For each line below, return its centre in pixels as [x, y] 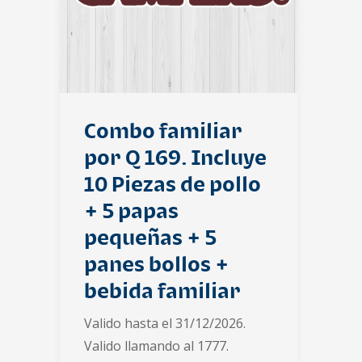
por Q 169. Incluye [175, 157]
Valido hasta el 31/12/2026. [165, 323]
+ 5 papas [131, 210]
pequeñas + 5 [150, 237]
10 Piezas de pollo [173, 184]
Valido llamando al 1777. [156, 346]
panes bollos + [157, 264]
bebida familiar [162, 290]
